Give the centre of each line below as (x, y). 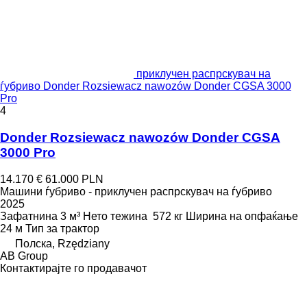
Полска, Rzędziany (62, 243)
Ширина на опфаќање (242, 216)
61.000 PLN (74, 179)
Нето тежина (115, 216)
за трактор (73, 228)
